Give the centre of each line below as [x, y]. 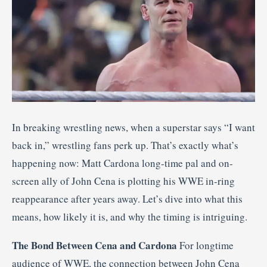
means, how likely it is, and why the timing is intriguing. [130, 217]
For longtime [205, 246]
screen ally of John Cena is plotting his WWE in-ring [123, 181]
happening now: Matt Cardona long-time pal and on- [122, 163]
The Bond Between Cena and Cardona [94, 246]
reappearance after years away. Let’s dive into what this [127, 199]
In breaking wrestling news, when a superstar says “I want [133, 128]
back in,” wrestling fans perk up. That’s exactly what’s [125, 145]
